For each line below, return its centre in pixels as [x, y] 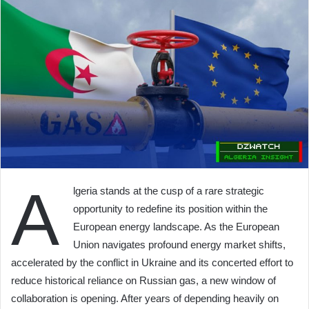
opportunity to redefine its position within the [170, 208]
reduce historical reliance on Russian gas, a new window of [143, 280]
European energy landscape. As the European [176, 226]
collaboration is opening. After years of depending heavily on [145, 298]
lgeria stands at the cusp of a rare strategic [169, 190]
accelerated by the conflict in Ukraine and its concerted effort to [152, 262]
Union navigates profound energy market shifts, [179, 244]
